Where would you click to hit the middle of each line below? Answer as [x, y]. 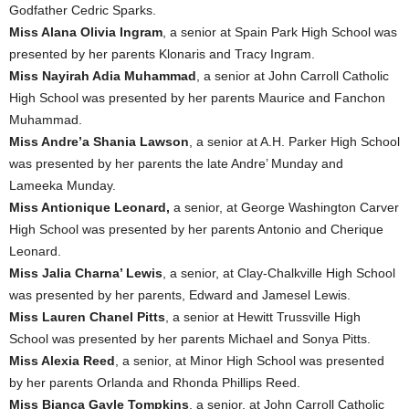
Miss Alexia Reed [62, 361]
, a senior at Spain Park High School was [280, 32]
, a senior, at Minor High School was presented [250, 361]
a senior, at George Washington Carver [284, 208]
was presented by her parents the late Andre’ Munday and [176, 164]
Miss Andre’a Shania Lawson [99, 142]
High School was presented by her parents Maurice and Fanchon [197, 98]
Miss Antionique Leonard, [89, 208]
